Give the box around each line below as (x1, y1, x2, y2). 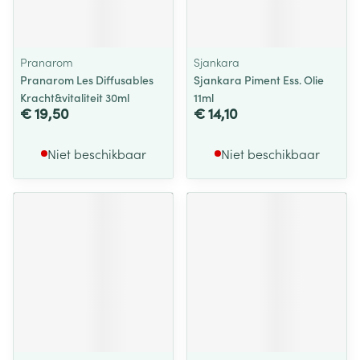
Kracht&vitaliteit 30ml (20, 89, 129, 105)
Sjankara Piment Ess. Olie (194, 72, 324, 88)
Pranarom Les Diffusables (20, 72, 153, 88)
